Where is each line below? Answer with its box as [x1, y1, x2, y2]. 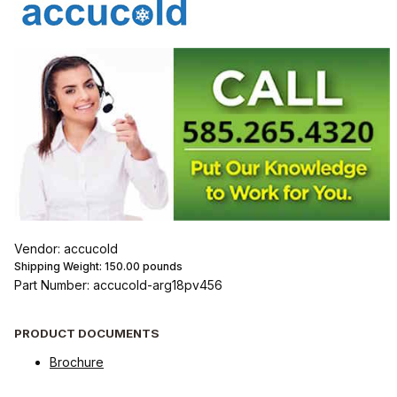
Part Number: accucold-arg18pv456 [13, 276, 222, 292]
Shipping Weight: [13, 259, 105, 273]
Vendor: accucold [13, 240, 118, 256]
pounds [139, 259, 183, 273]
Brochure [49, 354, 104, 370]
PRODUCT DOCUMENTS [13, 326, 160, 341]
